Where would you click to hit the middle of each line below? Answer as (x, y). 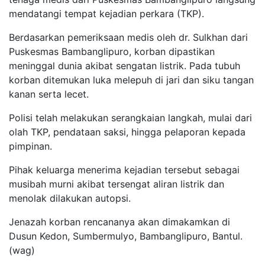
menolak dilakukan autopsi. (70, 198)
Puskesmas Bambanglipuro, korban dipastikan (112, 51)
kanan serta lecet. (49, 94)
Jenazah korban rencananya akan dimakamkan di (119, 222)
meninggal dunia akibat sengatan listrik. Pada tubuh (125, 65)
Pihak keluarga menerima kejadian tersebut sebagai (124, 169)
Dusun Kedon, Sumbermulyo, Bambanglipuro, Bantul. (126, 236)
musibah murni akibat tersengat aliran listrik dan (117, 184)
